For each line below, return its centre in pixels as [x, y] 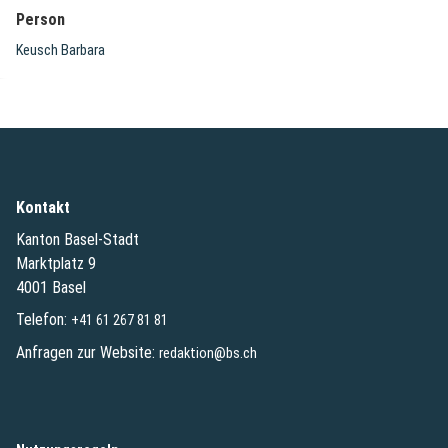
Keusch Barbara [60, 50]
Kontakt [43, 207]
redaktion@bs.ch [208, 353]
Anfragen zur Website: [87, 352]
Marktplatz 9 [56, 263]
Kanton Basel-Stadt [77, 239]
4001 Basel [51, 287]
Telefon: [43, 319]
